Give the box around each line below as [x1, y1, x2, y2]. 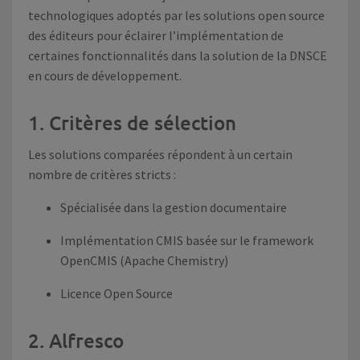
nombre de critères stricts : [28, 166, 176, 182]
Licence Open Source [60, 285, 173, 301]
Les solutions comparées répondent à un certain [28, 146, 292, 162]
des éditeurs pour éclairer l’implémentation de [28, 27, 284, 43]
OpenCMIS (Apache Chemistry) [60, 252, 228, 268]
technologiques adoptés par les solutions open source [28, 7, 325, 23]
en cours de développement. [28, 67, 182, 84]
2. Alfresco [28, 328, 124, 353]
